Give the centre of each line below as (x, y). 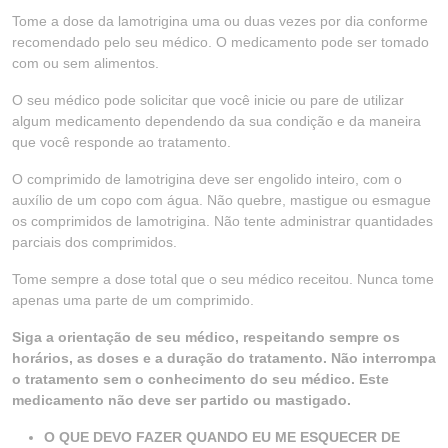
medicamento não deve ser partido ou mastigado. (181, 400)
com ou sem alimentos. (85, 63)
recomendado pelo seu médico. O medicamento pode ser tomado (220, 42)
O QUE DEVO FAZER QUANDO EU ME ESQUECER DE (222, 437)
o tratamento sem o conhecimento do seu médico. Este (200, 379)
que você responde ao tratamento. (121, 142)
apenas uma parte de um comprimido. (133, 300)
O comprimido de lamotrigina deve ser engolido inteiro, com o (207, 179)
